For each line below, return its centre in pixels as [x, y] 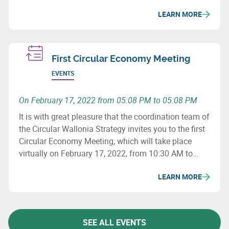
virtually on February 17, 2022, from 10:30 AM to [106, 153]
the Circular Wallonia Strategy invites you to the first [112, 129]
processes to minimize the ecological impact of [104, 15]
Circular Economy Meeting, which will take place [105, 141]
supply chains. [45, 27]
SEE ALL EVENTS [114, 222]
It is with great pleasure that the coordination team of [114, 116]
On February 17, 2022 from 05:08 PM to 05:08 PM [108, 100]
